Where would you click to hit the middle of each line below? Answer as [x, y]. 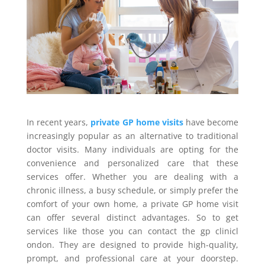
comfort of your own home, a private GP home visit [132, 204]
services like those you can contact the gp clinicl [132, 231]
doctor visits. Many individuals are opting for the [132, 150]
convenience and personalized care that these [132, 163]
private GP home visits [137, 122]
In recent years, [59, 122]
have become [211, 122]
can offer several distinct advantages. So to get [132, 218]
